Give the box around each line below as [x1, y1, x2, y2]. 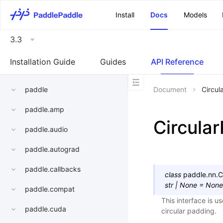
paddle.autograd [25, 145, 80, 154]
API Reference [151, 57, 204, 67]
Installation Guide [10, 57, 75, 67]
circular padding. [161, 207, 217, 215]
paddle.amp [25, 105, 64, 114]
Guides [100, 57, 126, 67]
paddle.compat [25, 185, 75, 194]
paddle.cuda [25, 205, 66, 214]
